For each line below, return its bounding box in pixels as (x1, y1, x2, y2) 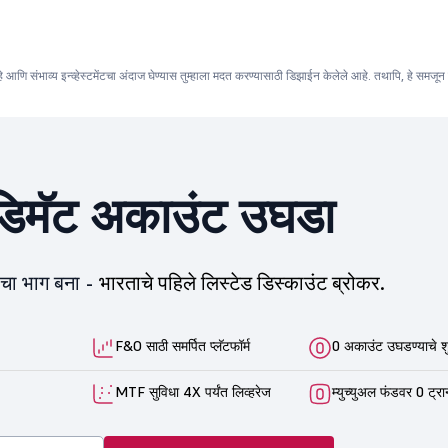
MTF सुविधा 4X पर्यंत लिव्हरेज (115, 382, 271, 401)
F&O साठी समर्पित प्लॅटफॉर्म (115, 337, 250, 356)
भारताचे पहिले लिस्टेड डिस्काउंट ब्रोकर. (99, 270, 385, 297)
